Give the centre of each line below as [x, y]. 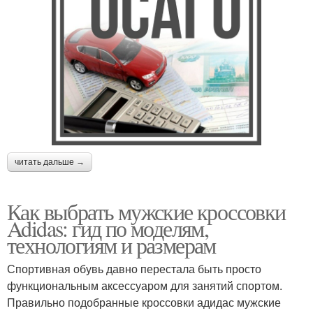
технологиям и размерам [111, 245]
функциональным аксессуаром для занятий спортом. [145, 286]
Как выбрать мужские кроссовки [146, 212]
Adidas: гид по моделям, [108, 228]
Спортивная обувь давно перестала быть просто [134, 269]
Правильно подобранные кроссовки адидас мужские [144, 303]
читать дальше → [50, 162]
